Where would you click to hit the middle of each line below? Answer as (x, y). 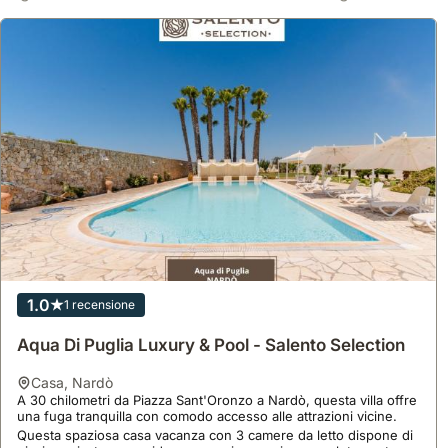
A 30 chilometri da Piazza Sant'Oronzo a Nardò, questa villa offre (217, 399)
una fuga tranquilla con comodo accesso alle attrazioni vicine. (209, 415)
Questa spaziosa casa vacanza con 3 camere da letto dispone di (215, 434)
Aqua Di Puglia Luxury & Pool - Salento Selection (211, 345)
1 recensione (99, 304)
